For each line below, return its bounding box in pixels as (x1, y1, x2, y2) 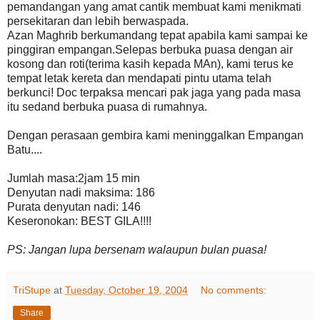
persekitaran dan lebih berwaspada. (7, 15, 189, 28)
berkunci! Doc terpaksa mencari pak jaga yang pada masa (7, 86, 301, 99)
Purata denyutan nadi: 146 (7, 201, 141, 214)
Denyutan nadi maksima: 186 (7, 186, 155, 199)
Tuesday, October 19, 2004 (65, 284, 188, 296)
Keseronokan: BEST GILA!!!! (7, 215, 151, 228)
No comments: (201, 284, 267, 296)
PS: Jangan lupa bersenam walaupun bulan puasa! (7, 244, 266, 256)
